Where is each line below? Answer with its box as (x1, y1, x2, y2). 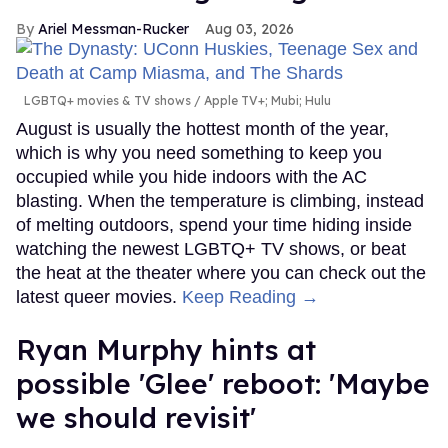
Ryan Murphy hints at (16, 331, 316, 367)
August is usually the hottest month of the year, (16, 118, 389, 139)
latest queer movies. (16, 286, 182, 307)
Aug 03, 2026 (205, 19, 294, 38)
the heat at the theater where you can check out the (16, 262, 426, 283)
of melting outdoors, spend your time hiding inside (16, 214, 412, 235)
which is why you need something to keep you (16, 142, 382, 163)
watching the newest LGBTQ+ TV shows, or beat (16, 238, 406, 259)
